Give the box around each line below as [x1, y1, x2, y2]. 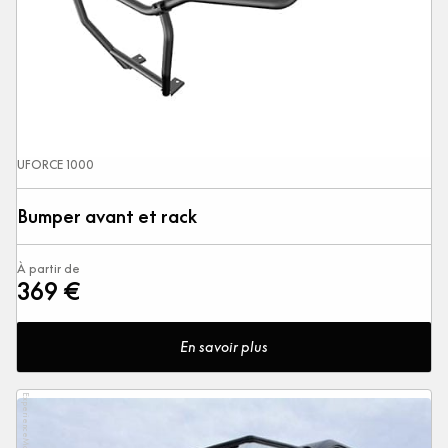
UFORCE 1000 [17, 156, 94, 172]
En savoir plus [180, 337, 268, 356]
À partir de [17, 260, 80, 276]
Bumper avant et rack [17, 204, 197, 228]
